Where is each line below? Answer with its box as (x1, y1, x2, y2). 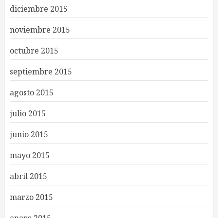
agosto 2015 (10, 87, 54, 98)
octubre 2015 (10, 45, 58, 56)
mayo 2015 (10, 149, 50, 161)
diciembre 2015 (10, 3, 68, 14)
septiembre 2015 (10, 66, 72, 77)
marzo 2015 (10, 191, 53, 202)
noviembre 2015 (10, 24, 70, 35)
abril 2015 (10, 170, 47, 182)
